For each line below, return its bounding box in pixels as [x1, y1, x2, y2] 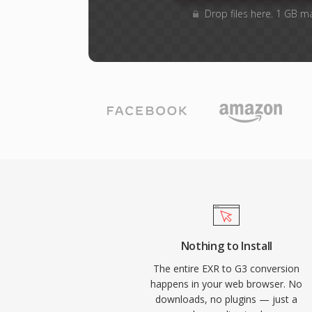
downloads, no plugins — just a [155, 292, 298, 306]
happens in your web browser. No [150, 277, 303, 290]
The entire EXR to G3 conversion [153, 262, 300, 275]
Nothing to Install [180, 238, 272, 253]
